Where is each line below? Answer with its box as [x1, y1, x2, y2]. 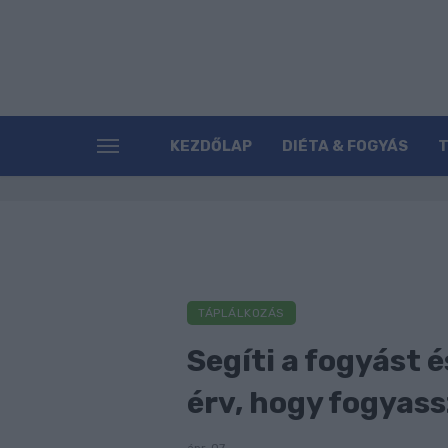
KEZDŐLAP [170, 137, 252, 156]
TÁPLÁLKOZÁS [198, 306, 285, 321]
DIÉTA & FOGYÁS [282, 137, 408, 156]
